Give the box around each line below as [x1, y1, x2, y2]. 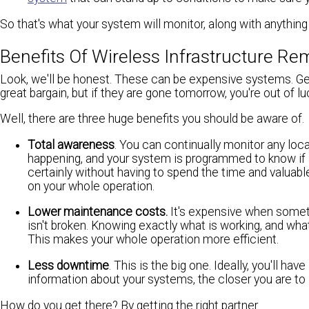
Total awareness [28, 137, 114, 152]
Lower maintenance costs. [28, 205, 170, 219]
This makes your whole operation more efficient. [28, 232, 279, 247]
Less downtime [28, 258, 109, 272]
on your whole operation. [28, 179, 154, 193]
